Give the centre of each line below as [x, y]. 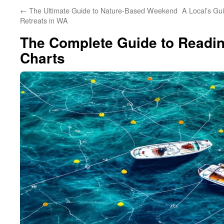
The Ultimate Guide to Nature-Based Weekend [102, 10]
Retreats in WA [44, 20]
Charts [42, 58]
